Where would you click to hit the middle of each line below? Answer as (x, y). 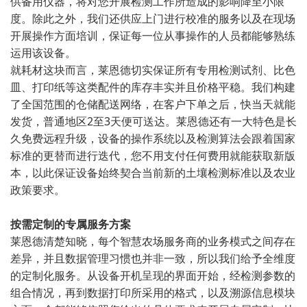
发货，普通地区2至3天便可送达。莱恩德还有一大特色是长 (153, 122)
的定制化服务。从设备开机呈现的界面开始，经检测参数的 (153, 276)
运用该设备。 (43, 53)
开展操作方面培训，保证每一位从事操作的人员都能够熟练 (153, 36)
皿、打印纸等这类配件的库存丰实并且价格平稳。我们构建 (153, 87)
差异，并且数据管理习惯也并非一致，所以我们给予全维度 (153, 259)
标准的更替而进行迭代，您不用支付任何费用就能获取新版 (153, 156)
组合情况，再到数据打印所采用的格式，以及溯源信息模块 (153, 293)
